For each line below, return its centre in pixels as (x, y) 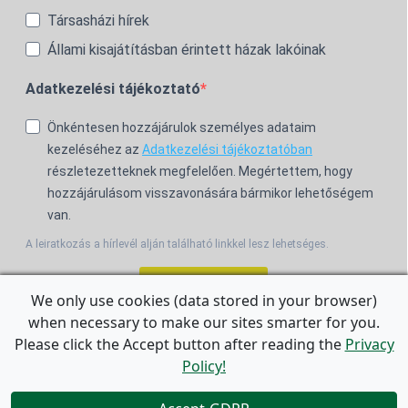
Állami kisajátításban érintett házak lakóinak (187, 49)
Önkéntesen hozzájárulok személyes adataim (182, 127)
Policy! (204, 366)
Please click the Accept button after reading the (179, 344)
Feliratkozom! (204, 285)
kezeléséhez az (95, 149)
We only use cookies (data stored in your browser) (204, 301)
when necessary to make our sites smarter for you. (204, 322)
